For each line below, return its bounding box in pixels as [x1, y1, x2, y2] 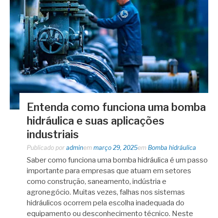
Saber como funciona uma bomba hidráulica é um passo [27, 155, 208, 164]
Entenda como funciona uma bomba [27, 100, 206, 113]
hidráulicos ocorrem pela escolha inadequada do [27, 198, 184, 207]
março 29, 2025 [93, 144, 138, 151]
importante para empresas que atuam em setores [27, 166, 191, 175]
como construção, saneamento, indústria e [27, 177, 166, 186]
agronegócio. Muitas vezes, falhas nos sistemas [27, 187, 185, 197]
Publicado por [27, 144, 66, 151]
